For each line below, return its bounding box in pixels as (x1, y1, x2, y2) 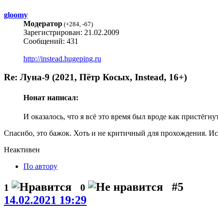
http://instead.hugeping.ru (23, 54, 101, 63)
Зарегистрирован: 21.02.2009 (23, 28, 119, 36)
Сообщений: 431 (23, 36, 78, 45)
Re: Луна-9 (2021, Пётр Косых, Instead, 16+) (4, 72, 187, 83)
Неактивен (4, 145, 40, 154)
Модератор (23, 19, 62, 28)
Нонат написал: (23, 93, 78, 102)
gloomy (4, 10, 28, 19)
